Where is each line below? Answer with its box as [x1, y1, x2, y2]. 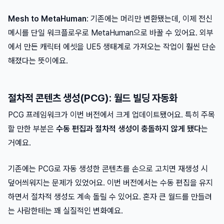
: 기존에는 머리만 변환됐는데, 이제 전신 [86, 14, 212, 23]
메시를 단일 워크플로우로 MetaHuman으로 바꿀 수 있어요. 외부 [8, 28, 213, 37]
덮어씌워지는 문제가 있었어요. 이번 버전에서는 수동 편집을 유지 [8, 178, 213, 187]
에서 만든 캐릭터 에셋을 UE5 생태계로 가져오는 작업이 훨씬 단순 [8, 42, 216, 51]
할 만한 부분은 [8, 124, 56, 133]
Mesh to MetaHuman [8, 14, 86, 23]
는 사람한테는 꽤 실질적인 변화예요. [8, 206, 123, 215]
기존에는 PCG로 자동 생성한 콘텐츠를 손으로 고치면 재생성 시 [8, 164, 208, 173]
